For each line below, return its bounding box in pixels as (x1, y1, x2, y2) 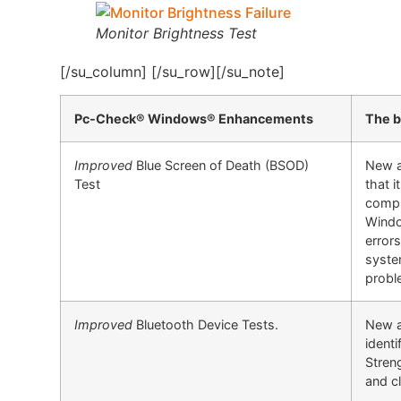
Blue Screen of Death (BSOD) (132, 158, 310, 174)
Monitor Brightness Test (96, 23, 258, 42)
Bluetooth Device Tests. (132, 317, 279, 333)
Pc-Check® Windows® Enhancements (74, 111, 314, 127)
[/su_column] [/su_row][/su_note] (60, 62, 286, 81)
